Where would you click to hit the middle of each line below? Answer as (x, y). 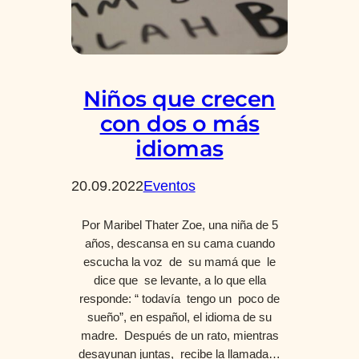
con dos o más (179, 123)
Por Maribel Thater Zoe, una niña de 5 (179, 225)
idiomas (179, 148)
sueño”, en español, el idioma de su (179, 317)
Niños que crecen (179, 99)
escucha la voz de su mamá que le (179, 262)
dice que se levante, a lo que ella (179, 280)
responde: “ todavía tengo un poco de (179, 298)
